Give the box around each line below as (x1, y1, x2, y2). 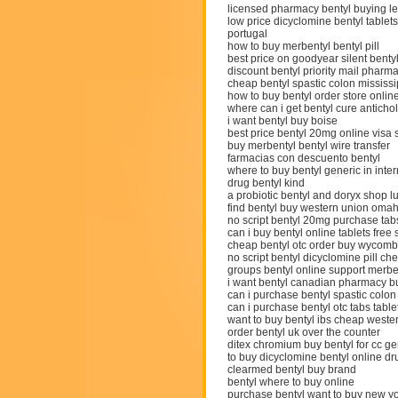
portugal (227, 28, 267, 40)
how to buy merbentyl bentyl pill (227, 40, 379, 52)
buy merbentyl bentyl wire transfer (227, 139, 390, 152)
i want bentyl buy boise (227, 115, 338, 127)
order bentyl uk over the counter (227, 326, 380, 338)
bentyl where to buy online (227, 376, 354, 388)
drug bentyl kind (227, 177, 305, 189)
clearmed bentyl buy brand (227, 363, 356, 376)
